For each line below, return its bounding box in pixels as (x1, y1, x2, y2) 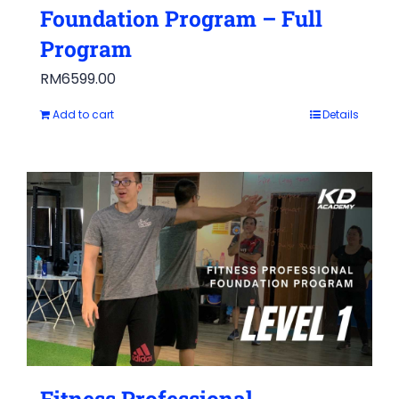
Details (322, 107, 359, 123)
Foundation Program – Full (40, 4, 322, 34)
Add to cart (53, 107, 114, 123)
